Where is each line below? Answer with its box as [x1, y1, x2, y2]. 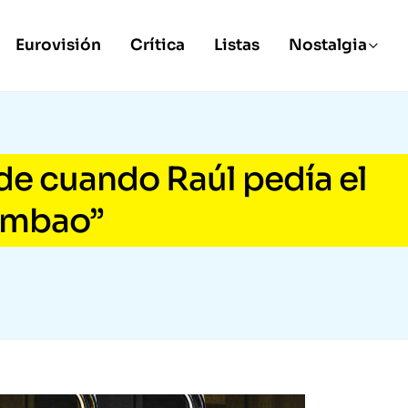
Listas [213, 36, 260, 55]
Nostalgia [288, 36, 367, 55]
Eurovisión [15, 36, 101, 55]
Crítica [129, 36, 185, 55]
